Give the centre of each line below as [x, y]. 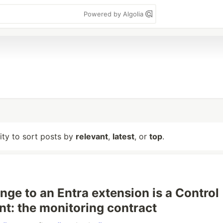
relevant [92, 136]
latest [123, 136]
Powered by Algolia [114, 14]
